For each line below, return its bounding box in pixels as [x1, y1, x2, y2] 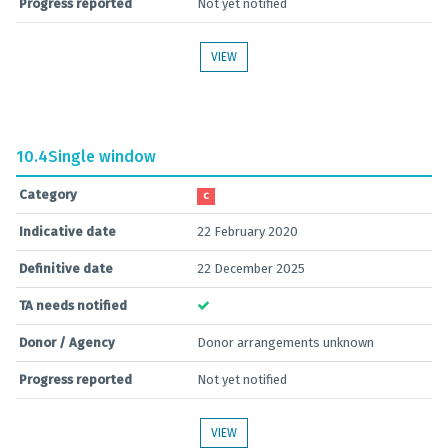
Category [19, 187, 77, 202]
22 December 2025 [197, 261, 305, 276]
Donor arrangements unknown [197, 335, 374, 350]
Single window [48, 147, 156, 166]
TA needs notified [19, 298, 127, 313]
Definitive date [19, 261, 113, 276]
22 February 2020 [197, 224, 298, 239]
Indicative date [19, 224, 116, 239]
